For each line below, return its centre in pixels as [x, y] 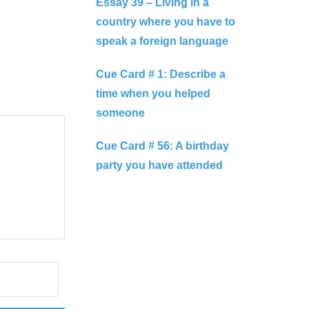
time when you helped [153, 93]
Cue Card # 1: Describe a [160, 74]
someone [120, 113]
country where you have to [165, 22]
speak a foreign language [162, 41]
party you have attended [159, 165]
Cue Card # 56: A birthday [162, 146]
